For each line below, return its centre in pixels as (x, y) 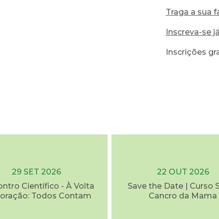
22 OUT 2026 (183, 172)
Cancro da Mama (183, 196)
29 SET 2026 (36, 172)
